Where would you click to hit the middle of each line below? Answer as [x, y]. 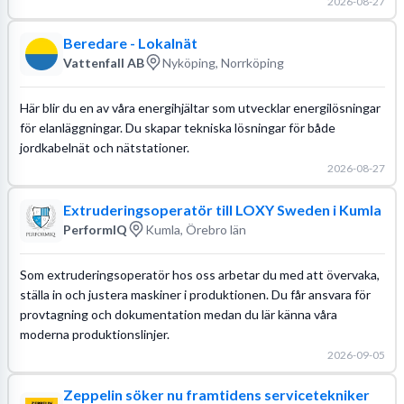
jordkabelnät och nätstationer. [104, 147]
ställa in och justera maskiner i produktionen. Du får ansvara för [195, 294]
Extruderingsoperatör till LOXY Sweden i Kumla [222, 210]
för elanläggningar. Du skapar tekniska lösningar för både [177, 127]
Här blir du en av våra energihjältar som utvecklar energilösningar [200, 107]
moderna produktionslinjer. [94, 334]
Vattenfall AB [103, 62]
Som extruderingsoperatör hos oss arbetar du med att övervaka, [199, 274]
